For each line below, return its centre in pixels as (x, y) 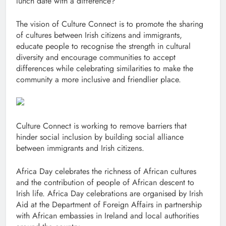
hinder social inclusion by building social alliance (100, 137)
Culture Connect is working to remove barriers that (101, 126)
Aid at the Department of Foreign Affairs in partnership (109, 205)
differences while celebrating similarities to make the (105, 69)
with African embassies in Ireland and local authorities (107, 216)
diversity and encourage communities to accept (96, 58)
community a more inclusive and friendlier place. (99, 80)
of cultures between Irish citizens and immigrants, (99, 35)
